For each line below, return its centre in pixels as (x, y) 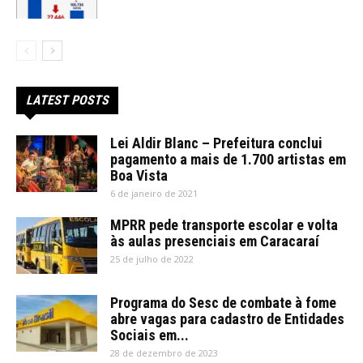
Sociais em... (149, 335)
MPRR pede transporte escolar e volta (224, 224)
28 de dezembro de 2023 (164, 352)
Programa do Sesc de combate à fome (223, 302)
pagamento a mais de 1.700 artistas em (228, 159)
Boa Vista (139, 175)
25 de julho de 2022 (152, 258)
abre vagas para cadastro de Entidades (227, 318)
